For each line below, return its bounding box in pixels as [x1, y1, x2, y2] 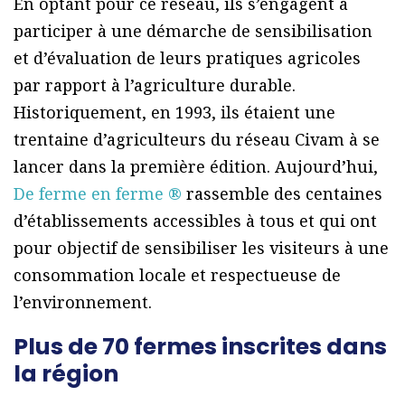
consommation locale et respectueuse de [14, 264, 341, 287]
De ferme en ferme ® [14, 183, 182, 205]
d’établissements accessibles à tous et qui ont [14, 210, 377, 232]
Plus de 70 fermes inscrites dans [14, 331, 387, 363]
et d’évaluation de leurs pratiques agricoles [14, 47, 361, 70]
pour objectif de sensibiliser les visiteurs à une [14, 237, 389, 259]
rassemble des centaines [182, 183, 382, 205]
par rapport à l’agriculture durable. [14, 74, 296, 97]
